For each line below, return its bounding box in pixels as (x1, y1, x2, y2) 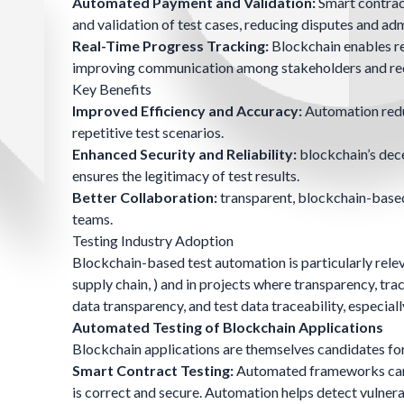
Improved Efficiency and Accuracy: (72, 102, 302, 120)
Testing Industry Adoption (72, 232, 234, 250)
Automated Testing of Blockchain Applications (72, 318, 383, 336)
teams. (72, 210, 113, 228)
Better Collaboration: (72, 188, 217, 207)
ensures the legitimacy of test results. (72, 167, 299, 185)
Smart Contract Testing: (72, 362, 234, 380)
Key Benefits (72, 80, 151, 98)
